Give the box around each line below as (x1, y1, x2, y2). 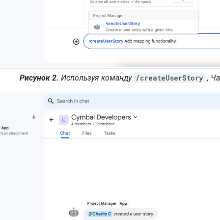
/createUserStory (135, 73, 203, 83)
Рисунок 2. (19, 73, 59, 83)
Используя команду (58, 73, 134, 83)
